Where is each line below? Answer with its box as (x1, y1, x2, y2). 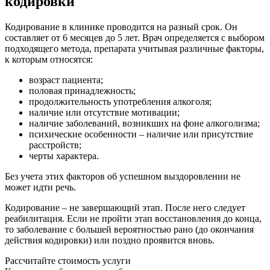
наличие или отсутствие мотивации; (29, 107, 180, 118)
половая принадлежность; (29, 86, 136, 96)
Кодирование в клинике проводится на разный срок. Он (5, 22, 237, 33)
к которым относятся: (5, 54, 93, 65)
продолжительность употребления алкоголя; (29, 96, 212, 107)
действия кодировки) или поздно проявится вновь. (5, 235, 215, 246)
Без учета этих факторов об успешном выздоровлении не (5, 171, 240, 182)
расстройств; (29, 140, 81, 151)
